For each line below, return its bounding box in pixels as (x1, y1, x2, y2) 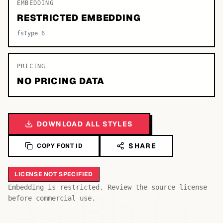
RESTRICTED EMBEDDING (17, 12, 141, 23)
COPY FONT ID (37, 142, 83, 150)
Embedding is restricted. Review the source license (8, 183, 207, 191)
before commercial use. (8, 194, 96, 202)
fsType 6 (17, 30, 45, 37)
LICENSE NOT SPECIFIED (14, 170, 93, 178)
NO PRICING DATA (17, 75, 105, 87)
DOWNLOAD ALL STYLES (37, 119, 133, 128)
